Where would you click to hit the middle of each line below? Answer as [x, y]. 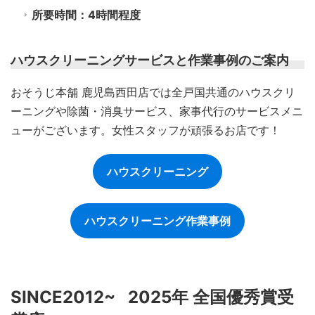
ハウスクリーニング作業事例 [157, 221]
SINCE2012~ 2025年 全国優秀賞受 [152, 297]
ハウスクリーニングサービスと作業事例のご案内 [150, 60]
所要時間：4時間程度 [86, 15]
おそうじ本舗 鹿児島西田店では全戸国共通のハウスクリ [153, 92]
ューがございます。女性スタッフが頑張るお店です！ [146, 130]
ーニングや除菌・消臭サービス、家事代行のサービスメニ [157, 111]
